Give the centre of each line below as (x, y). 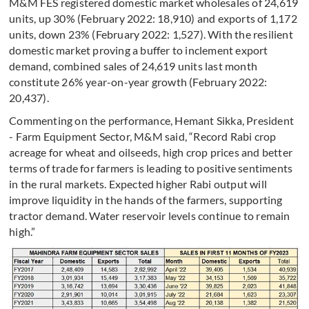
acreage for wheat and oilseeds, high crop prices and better (151, 152)
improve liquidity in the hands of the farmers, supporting (146, 200)
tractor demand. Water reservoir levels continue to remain (150, 216)
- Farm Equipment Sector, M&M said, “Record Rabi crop (143, 137)
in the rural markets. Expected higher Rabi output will (138, 184)
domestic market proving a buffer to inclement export (139, 50)
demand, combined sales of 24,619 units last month (133, 66)
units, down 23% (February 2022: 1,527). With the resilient (151, 34)
